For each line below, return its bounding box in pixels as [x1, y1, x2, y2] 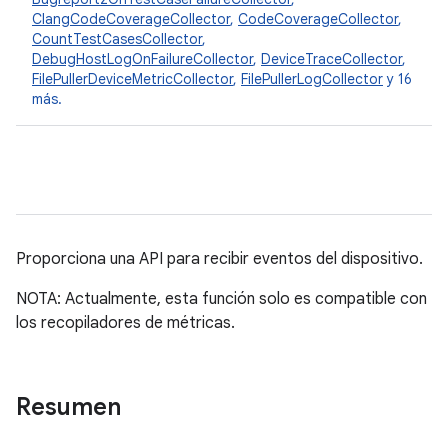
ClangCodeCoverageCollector [32, 10, 230, 28]
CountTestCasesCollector [32, 30, 202, 48]
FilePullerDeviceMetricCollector [32, 70, 233, 88]
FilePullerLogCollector [241, 70, 383, 88]
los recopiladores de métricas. [16, 313, 235, 333]
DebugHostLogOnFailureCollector [32, 50, 253, 68]
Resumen [16, 392, 121, 422]
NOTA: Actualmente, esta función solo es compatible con [16, 289, 427, 309]
